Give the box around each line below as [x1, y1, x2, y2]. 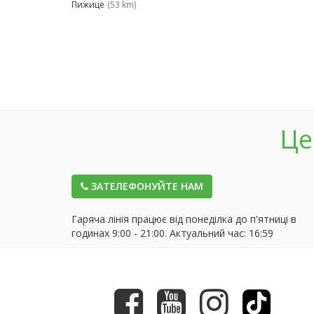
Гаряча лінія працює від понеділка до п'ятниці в [71, 212, 296, 226]
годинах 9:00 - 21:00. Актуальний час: [71, 226, 249, 240]
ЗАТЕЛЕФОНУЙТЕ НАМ [88, 179, 203, 193]
